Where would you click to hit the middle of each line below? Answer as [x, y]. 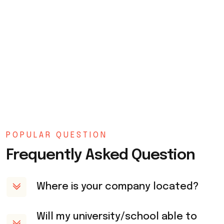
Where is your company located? [117, 186]
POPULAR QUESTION [57, 135]
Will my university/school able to [117, 216]
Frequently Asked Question [100, 155]
